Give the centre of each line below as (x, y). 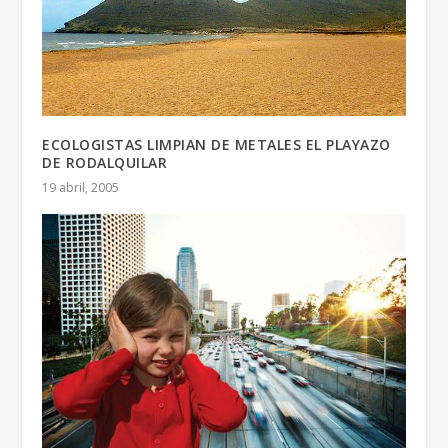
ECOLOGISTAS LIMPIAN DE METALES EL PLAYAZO (216, 145)
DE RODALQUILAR (105, 163)
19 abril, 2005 (81, 188)
